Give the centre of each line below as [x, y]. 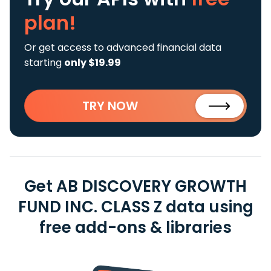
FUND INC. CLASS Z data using [135, 207]
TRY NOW [110, 106]
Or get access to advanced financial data [123, 47]
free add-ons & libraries [135, 227]
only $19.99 [93, 63]
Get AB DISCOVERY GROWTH [135, 186]
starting [44, 63]
